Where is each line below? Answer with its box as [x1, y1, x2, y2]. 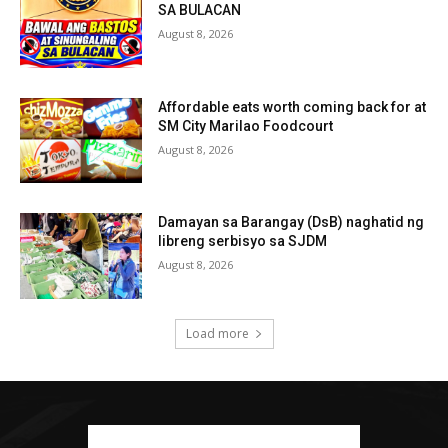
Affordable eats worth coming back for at [158, 98, 427, 115]
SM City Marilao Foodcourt [158, 117, 334, 134]
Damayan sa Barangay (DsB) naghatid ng [158, 214, 425, 231]
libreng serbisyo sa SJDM [158, 233, 328, 250]
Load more [185, 324, 249, 342]
